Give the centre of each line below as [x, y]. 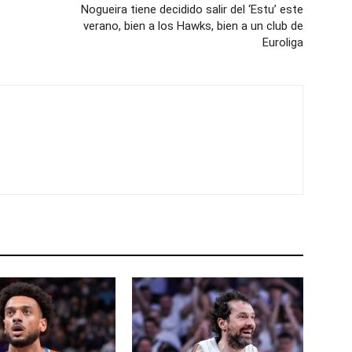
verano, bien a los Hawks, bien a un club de [193, 26]
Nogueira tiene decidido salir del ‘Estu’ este [192, 9]
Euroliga [283, 42]
